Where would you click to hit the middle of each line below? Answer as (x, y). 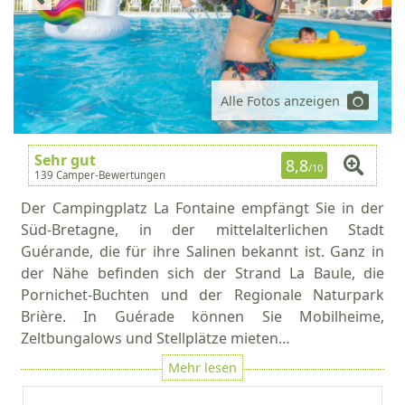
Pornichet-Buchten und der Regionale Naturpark (202, 295)
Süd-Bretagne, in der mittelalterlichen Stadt (202, 230)
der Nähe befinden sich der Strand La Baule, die (202, 273)
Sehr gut (65, 160)
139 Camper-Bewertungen (100, 174)
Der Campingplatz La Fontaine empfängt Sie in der (202, 208)
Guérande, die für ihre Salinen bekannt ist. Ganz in (202, 251)
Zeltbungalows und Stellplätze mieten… (155, 338)
